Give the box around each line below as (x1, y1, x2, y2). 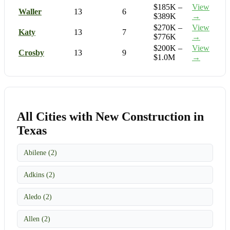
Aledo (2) (24, 192, 52, 201)
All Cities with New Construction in (17, 109, 204, 123)
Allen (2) (24, 214, 50, 223)
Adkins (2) (24, 170, 55, 179)
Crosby (18, 48, 44, 57)
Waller (18, 7, 42, 16)
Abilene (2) (24, 148, 57, 157)
